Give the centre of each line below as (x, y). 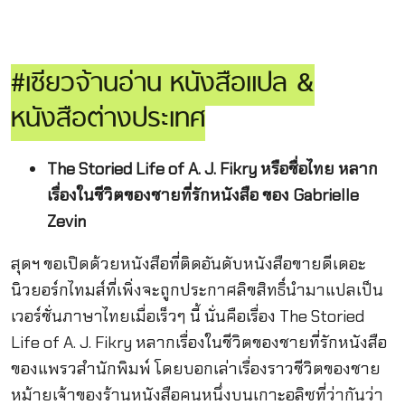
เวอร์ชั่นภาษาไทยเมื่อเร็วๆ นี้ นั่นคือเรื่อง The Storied (187, 316)
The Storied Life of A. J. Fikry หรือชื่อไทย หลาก (212, 169)
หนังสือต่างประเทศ (108, 120)
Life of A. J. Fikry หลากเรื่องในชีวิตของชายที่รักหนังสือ (198, 342)
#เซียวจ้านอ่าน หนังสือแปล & (162, 85)
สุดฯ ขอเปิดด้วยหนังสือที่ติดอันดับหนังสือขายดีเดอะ (188, 264)
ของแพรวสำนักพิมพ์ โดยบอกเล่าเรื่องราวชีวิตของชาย (195, 368)
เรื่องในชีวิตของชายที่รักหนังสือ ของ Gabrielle (202, 195)
